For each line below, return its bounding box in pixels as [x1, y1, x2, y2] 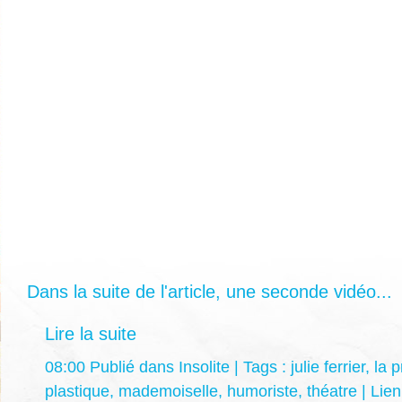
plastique [45, 381, 109, 400]
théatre [307, 381, 357, 400]
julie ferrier [291, 357, 365, 376]
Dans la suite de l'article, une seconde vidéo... [27, 281, 392, 301]
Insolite [179, 357, 230, 376]
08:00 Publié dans [45, 357, 179, 376]
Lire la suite [45, 323, 136, 344]
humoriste [227, 381, 298, 400]
